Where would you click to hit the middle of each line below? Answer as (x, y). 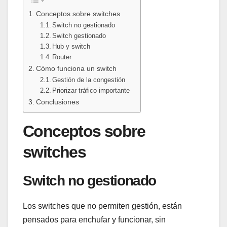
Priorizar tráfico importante (91, 90)
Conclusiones (57, 102)
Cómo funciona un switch (76, 68)
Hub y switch (71, 46)
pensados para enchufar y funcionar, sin (94, 220)
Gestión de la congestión (89, 80)
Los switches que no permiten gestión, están (102, 206)
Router (62, 57)
